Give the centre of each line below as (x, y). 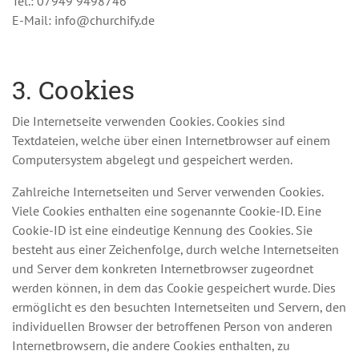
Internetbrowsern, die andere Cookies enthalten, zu (151, 345)
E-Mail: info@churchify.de (83, 20)
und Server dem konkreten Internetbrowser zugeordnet (163, 268)
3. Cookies (73, 89)
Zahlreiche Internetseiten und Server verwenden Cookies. (167, 192)
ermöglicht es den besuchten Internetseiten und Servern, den (179, 307)
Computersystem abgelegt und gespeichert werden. (152, 159)
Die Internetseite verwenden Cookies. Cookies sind (149, 121)
